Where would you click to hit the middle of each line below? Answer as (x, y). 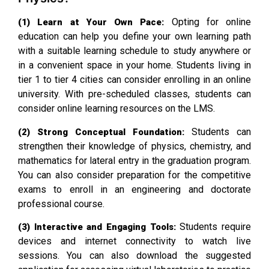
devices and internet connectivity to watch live (134, 241)
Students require (213, 226)
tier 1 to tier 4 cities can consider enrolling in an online (134, 80)
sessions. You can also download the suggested (134, 255)
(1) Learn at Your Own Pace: (91, 23)
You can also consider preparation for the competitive (134, 175)
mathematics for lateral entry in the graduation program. (134, 160)
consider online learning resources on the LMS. (116, 109)
